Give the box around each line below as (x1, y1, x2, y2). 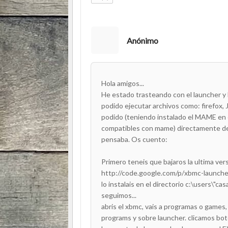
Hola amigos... (101, 78, 144, 88)
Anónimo (127, 35, 158, 45)
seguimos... (101, 190, 136, 199)
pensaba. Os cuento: (101, 134, 167, 144)
